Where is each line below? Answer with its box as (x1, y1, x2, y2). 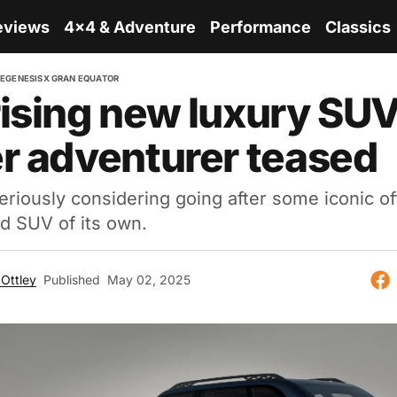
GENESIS (5, 74, 43, 83)
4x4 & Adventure (64, 17, 196, 36)
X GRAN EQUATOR (43, 74, 120, 83)
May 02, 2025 (106, 272, 191, 287)
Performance (210, 17, 311, 36)
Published (43, 272, 100, 287)
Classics (325, 17, 391, 36)
